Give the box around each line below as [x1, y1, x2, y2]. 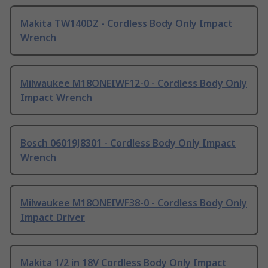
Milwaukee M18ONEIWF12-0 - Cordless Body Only [20, 77, 247, 90]
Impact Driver [20, 211, 85, 224]
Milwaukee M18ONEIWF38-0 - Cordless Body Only [20, 196, 247, 210]
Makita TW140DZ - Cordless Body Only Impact [20, 17, 233, 31]
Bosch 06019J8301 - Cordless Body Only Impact [20, 136, 236, 150]
